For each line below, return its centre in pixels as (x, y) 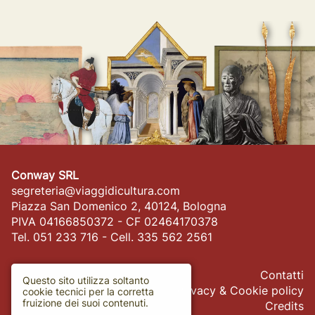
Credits (284, 306)
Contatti (282, 275)
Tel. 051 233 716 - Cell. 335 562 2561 (112, 237)
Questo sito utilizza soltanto (86, 280)
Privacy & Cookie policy (240, 290)
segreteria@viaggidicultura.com (96, 191)
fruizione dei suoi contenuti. (85, 302)
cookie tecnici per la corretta (88, 291)
